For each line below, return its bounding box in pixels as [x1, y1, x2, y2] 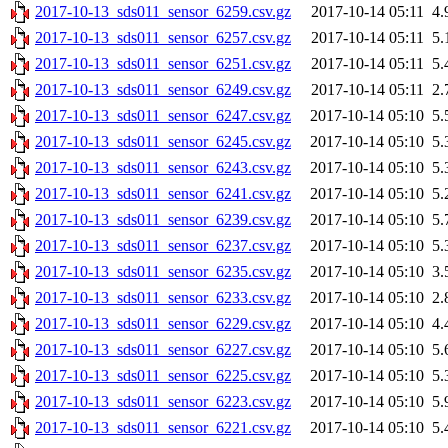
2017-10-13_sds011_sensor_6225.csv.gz [35, 367, 291, 385]
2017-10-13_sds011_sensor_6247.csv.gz [35, 107, 291, 125]
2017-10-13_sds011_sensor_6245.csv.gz [35, 133, 291, 151]
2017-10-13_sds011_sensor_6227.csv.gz [35, 341, 291, 359]
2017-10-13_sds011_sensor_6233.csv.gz [35, 289, 291, 307]
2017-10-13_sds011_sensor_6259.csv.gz [35, 3, 291, 21]
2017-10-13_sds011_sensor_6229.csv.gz [35, 315, 291, 333]
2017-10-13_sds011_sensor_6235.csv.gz [35, 263, 291, 281]
